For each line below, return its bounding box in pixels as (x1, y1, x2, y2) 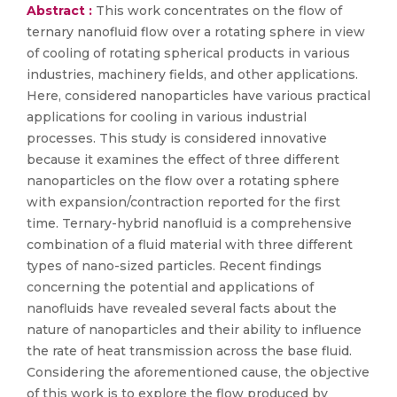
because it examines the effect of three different (27, 152, 339, 167)
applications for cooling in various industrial (27, 109, 307, 125)
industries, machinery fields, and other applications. (27, 66, 358, 82)
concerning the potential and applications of (27, 279, 314, 295)
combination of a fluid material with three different (27, 237, 353, 253)
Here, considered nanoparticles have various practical (27, 88, 370, 104)
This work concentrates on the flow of (96, 3, 342, 19)
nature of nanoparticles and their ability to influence (27, 322, 362, 338)
